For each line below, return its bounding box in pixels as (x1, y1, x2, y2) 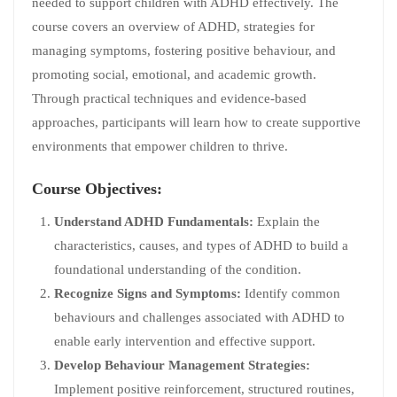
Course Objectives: (32, 180, 162, 198)
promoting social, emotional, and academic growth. (32, 67, 316, 82)
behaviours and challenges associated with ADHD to (54, 310, 345, 324)
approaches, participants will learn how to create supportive (32, 115, 361, 129)
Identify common (241, 286, 340, 300)
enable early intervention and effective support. (54, 334, 315, 348)
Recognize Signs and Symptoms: (54, 286, 241, 300)
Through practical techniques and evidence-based (32, 91, 307, 105)
